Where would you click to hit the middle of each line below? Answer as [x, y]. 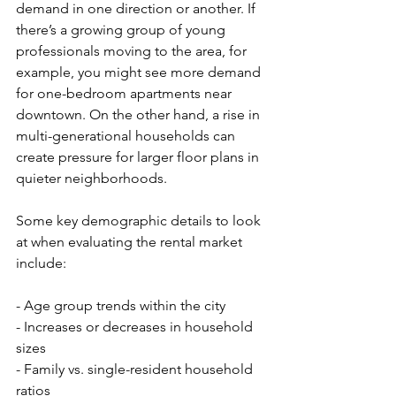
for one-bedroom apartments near [126, 93]
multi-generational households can [127, 136]
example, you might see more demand [140, 72]
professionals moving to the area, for [133, 51]
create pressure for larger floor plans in [139, 157]
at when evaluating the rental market [131, 242]
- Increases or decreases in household [136, 327]
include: [41, 263]
